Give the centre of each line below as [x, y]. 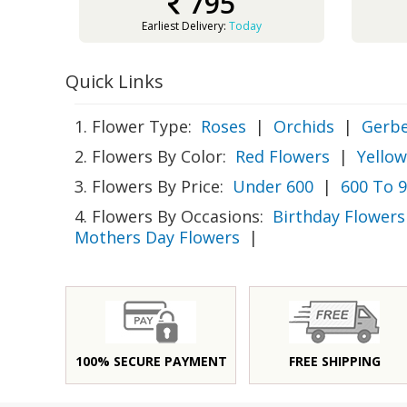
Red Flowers [283, 156]
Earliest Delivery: [185, 26]
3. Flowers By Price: [149, 186]
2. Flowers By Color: [150, 156]
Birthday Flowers [339, 216]
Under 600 [273, 186]
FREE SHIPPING [334, 361]
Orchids [304, 126]
